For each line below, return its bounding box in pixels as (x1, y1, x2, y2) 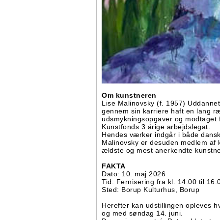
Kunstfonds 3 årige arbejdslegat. (102, 122, 210, 131)
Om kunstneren (102, 91, 157, 99)
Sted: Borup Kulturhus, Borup (102, 185, 199, 193)
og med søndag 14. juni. (102, 209, 183, 217)
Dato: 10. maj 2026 (102, 169, 165, 178)
